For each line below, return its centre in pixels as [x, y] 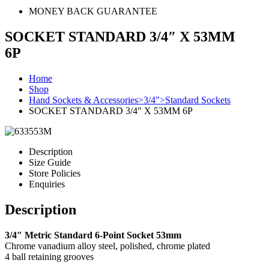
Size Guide [50, 162]
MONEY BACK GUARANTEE [93, 11]
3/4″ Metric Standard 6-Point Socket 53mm [93, 235]
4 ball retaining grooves [49, 256]
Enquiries [47, 184]
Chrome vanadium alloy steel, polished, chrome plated [107, 246]
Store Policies [55, 173]
